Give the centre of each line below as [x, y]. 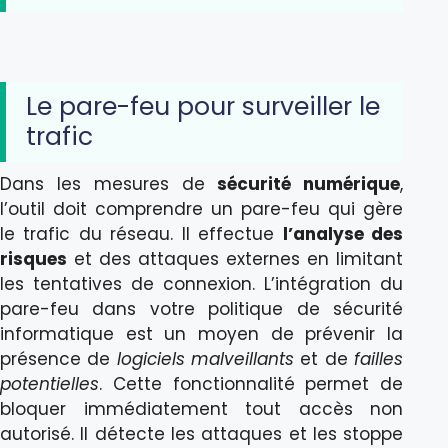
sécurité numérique [309, 184]
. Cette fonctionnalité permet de [251, 384]
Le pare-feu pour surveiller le [203, 107]
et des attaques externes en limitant [235, 259]
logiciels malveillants [205, 359]
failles [379, 359]
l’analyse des [343, 234]
